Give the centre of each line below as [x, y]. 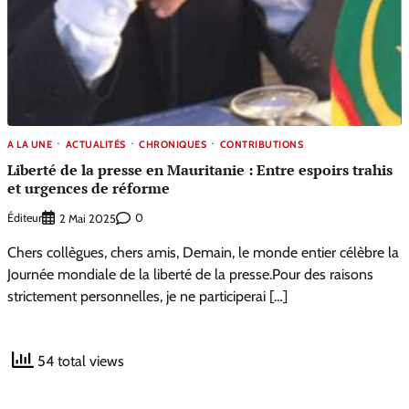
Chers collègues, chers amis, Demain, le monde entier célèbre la [203, 252]
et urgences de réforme [89, 189]
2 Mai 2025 [88, 218]
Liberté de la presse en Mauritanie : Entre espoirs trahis [200, 170]
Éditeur [25, 218]
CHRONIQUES [173, 144]
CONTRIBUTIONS [261, 144]
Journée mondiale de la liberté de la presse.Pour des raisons [190, 274]
